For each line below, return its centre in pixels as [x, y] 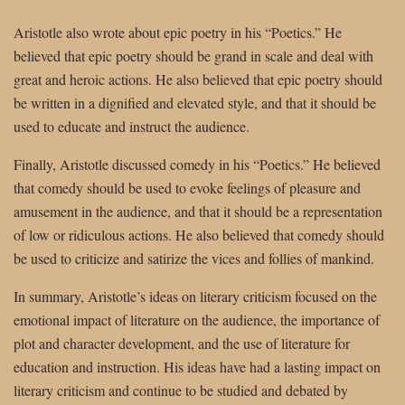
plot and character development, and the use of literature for [182, 343]
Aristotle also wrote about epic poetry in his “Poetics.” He [178, 32]
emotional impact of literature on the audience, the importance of [197, 319]
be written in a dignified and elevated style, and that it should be [195, 102]
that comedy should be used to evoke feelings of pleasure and [187, 187]
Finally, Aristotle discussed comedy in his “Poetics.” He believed [197, 164]
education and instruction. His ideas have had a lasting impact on [197, 366]
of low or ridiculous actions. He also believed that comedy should [199, 234]
